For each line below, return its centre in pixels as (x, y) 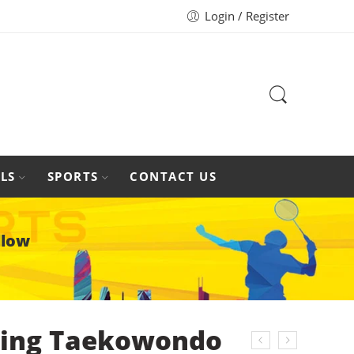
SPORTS (73, 177)
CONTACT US (173, 177)
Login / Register (247, 16)
